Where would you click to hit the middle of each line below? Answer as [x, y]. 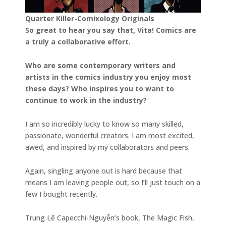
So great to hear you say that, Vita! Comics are [111, 30]
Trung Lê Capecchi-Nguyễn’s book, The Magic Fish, [110, 217]
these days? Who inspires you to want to [100, 88]
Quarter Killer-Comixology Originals [90, 18]
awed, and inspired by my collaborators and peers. [108, 147]
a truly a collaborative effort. [78, 41]
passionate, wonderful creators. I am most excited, [110, 135]
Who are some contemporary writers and [100, 65]
